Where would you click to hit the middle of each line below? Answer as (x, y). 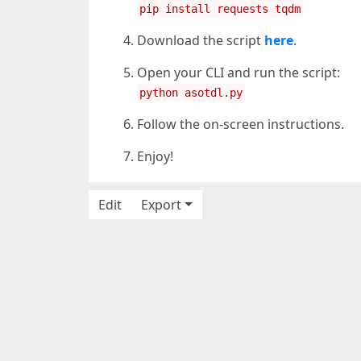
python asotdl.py (191, 93)
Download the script (201, 41)
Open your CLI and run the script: (239, 73)
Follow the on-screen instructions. (241, 124)
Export (161, 205)
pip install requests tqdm (220, 9)
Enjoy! (155, 157)
